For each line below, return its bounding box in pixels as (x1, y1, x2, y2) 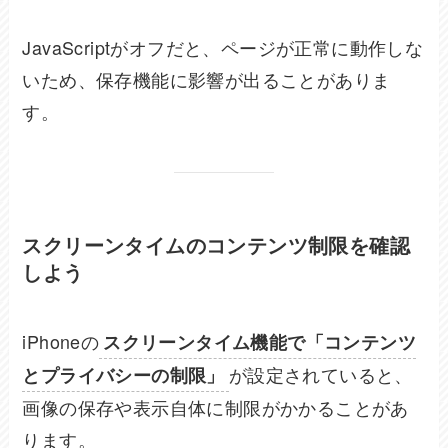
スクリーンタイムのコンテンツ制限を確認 (22, 231, 411, 259)
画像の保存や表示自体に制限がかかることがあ (22, 394, 409, 421)
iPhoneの (22, 328, 100, 355)
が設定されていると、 (228, 361, 413, 388)
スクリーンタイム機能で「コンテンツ (103, 329, 417, 356)
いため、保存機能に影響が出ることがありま (22, 66, 391, 93)
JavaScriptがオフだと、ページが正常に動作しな (22, 34, 424, 61)
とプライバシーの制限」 (22, 362, 225, 389)
